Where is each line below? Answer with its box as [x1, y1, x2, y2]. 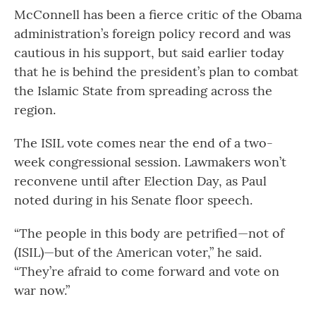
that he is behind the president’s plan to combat [14, 63, 298, 80]
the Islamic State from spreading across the [14, 83, 272, 99]
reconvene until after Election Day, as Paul [14, 173, 267, 189]
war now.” [14, 282, 70, 298]
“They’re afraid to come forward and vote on [14, 263, 279, 279]
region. [14, 102, 56, 118]
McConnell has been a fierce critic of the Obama [14, 6, 302, 23]
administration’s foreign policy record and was [14, 25, 291, 42]
